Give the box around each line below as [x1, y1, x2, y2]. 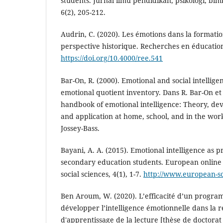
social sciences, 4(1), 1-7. [61, 169, 143, 179]
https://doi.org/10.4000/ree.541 [61, 53, 163, 63]
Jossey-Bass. [61, 123, 100, 133]
